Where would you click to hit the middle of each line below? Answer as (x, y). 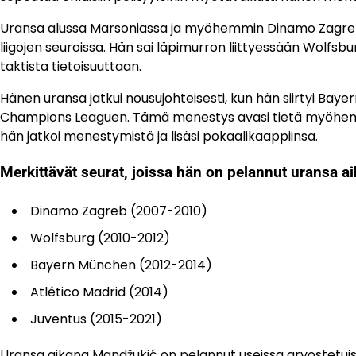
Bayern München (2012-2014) (121, 265)
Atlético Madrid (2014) (99, 292)
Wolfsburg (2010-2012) (100, 238)
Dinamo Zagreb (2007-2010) (119, 211)
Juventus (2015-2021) (96, 319)
